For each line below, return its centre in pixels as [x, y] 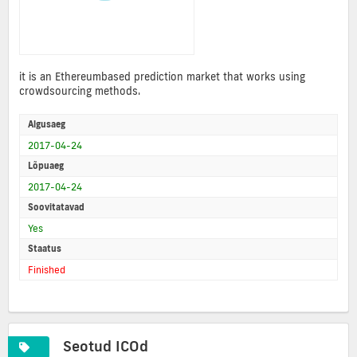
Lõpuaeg [46, 166]
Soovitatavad [56, 208]
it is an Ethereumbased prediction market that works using [162, 77]
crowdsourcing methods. [80, 91]
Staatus [45, 249]
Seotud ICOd [106, 345]
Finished [47, 270]
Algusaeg [47, 125]
